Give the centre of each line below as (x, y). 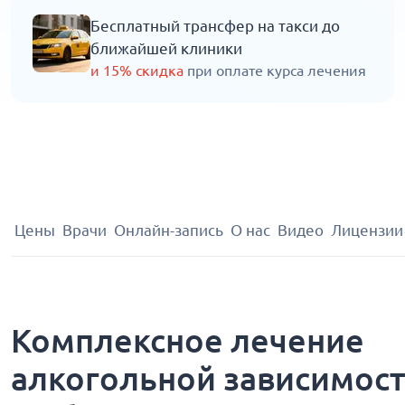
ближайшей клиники (166, 48)
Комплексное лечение (188, 341)
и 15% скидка (139, 71)
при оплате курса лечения (277, 71)
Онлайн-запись (169, 230)
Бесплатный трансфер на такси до (215, 26)
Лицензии (367, 230)
